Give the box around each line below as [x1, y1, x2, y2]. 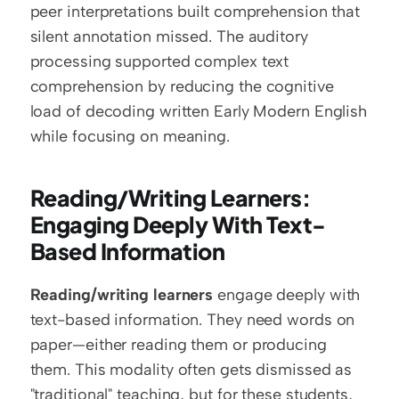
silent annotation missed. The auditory [29, 26, 308, 46]
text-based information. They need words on [29, 309, 355, 330]
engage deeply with [213, 284, 361, 305]
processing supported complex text [29, 51, 289, 71]
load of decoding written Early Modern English [29, 101, 368, 121]
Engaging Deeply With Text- [29, 209, 326, 239]
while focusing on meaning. [29, 126, 230, 146]
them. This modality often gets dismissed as [29, 359, 353, 379]
